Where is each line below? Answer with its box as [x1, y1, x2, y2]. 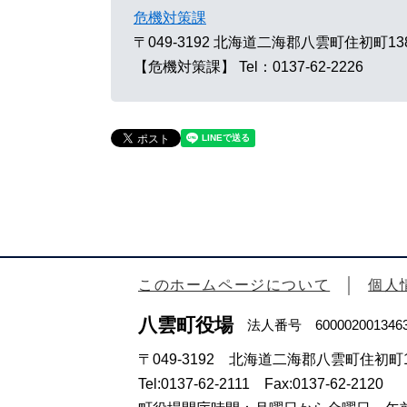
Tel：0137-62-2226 [239, 58, 363, 74]
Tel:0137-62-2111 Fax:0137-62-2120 [138, 375, 383, 392]
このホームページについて [138, 276, 331, 293]
